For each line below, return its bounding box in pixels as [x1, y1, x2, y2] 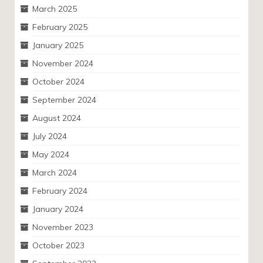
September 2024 [32, 95, 96, 105]
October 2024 [32, 76, 85, 87]
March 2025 [32, 4, 77, 14]
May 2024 [32, 149, 69, 160]
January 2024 [32, 204, 83, 214]
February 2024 [32, 186, 87, 196]
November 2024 [32, 58, 93, 69]
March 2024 [32, 167, 77, 178]
